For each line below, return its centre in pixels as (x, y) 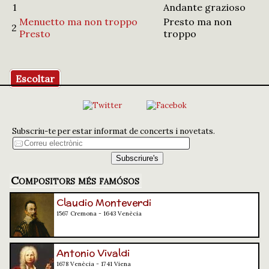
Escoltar (35, 78)
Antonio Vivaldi (93, 253)
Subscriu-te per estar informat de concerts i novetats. (113, 131)
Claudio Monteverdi (104, 203)
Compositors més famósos (75, 180)
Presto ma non (198, 21)
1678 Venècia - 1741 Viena (94, 264)
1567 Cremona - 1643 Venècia (99, 213)
